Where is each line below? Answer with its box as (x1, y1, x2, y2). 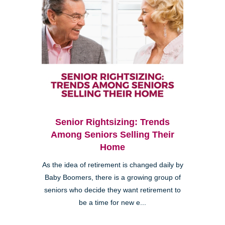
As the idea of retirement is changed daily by (42, 161, 183, 169)
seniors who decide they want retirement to (44, 186, 181, 194)
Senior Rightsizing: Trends (55, 117, 170, 128)
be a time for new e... (79, 199, 146, 207)
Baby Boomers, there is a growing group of (44, 174, 181, 182)
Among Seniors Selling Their (51, 130, 174, 140)
